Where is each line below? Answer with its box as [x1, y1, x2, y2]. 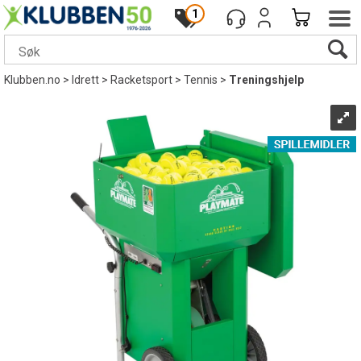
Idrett [72, 73, 99, 86]
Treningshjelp [229, 73, 304, 86]
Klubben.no [4, 73, 60, 86]
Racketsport [110, 73, 172, 86]
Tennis [184, 73, 218, 86]
